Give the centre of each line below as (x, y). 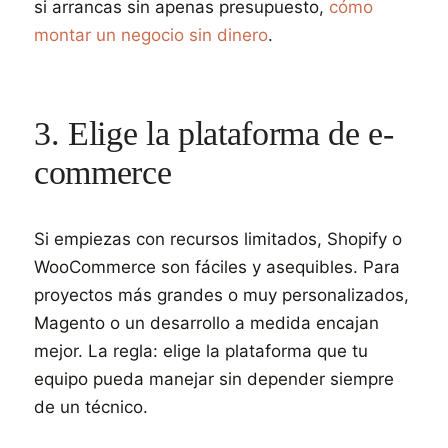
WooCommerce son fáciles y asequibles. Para (217, 267)
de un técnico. (91, 407)
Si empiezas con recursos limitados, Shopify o (218, 239)
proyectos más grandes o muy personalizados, (221, 295)
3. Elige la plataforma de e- (214, 133)
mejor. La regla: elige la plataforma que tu (201, 351)
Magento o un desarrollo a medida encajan (206, 323)
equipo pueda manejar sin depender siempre (214, 379)
